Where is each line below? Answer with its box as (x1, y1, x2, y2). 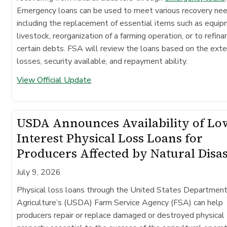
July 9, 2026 (17, 166, 61, 178)
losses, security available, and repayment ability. (17, 55, 188, 67)
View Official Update (17, 74, 92, 86)
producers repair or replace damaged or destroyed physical (17, 209, 225, 221)
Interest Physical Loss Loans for (17, 129, 203, 146)
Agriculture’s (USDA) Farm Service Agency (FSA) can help (17, 197, 223, 208)
